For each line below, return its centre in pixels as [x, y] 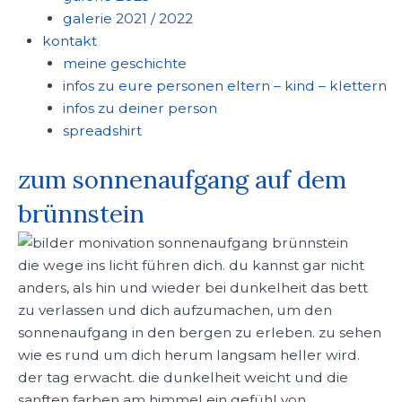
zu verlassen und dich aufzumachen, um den [175, 310]
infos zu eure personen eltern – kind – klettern [224, 85]
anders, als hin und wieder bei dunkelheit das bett [193, 288]
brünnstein [81, 213]
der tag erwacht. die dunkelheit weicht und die [183, 378]
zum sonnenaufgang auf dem [182, 179]
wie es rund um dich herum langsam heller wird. [189, 355]
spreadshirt [102, 130]
